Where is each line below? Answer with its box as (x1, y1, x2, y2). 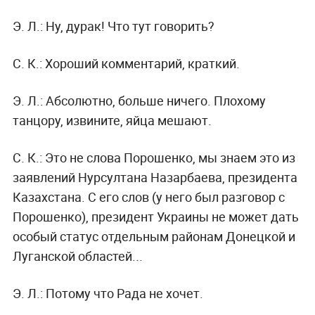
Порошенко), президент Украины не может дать (12, 207, 299, 225)
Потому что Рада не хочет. (42, 284, 203, 302)
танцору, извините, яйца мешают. (12, 111, 212, 129)
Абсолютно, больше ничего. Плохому (42, 91, 266, 109)
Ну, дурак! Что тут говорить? (42, 17, 214, 34)
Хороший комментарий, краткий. (41, 54, 240, 72)
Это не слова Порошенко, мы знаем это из (41, 148, 295, 166)
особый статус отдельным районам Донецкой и (12, 227, 295, 245)
